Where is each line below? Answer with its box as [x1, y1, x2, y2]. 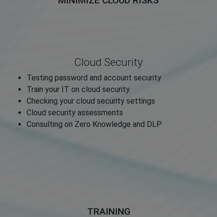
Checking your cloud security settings [27, 96, 155, 106]
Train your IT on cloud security [27, 85, 130, 94]
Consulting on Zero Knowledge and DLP [27, 120, 162, 129]
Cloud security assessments [27, 108, 123, 118]
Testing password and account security [27, 73, 161, 83]
